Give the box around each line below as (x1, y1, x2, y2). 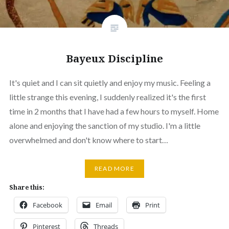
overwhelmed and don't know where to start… (9, 134, 168, 145)
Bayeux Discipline (66, 51, 163, 65)
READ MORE (95, 165, 134, 173)
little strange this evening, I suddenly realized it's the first (9, 91, 206, 102)
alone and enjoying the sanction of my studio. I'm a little (9, 120, 200, 130)
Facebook (32, 200, 62, 210)
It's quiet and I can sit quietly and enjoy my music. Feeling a (9, 77, 211, 87)
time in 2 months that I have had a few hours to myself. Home (9, 106, 219, 116)
